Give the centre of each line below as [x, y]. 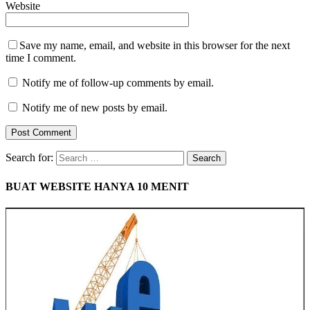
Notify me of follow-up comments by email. [118, 83]
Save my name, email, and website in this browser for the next [155, 46]
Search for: [29, 158]
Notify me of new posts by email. [95, 108]
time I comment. [41, 58]
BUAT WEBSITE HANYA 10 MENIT [97, 186]
